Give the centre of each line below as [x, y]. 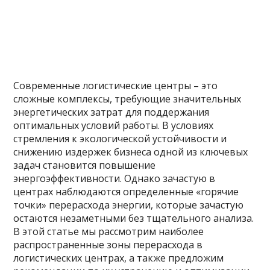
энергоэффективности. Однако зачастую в [115, 178]
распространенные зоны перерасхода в [108, 245]
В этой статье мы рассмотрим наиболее [109, 231]
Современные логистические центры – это [116, 86]
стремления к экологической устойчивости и [120, 139]
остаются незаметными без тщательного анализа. [134, 218]
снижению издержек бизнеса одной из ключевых [131, 152]
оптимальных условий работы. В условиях [114, 125]
